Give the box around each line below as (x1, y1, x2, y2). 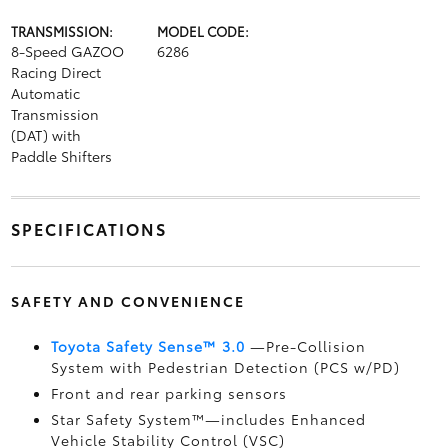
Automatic (10, 83, 80, 103)
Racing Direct (10, 62, 101, 82)
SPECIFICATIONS (10, 217, 167, 240)
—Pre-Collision (249, 336, 366, 356)
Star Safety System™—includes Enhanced (50, 409, 366, 429)
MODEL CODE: (156, 22, 249, 40)
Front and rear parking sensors (50, 383, 287, 403)
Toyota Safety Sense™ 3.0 (50, 336, 245, 356)
